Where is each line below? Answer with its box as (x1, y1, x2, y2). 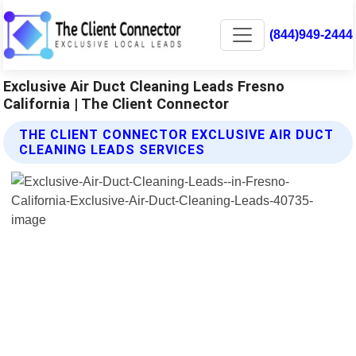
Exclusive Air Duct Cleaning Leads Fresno (3, 77, 285, 95)
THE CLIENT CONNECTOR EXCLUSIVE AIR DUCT (19, 126, 335, 142)
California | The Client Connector (3, 95, 230, 112)
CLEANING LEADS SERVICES (19, 141, 206, 157)
